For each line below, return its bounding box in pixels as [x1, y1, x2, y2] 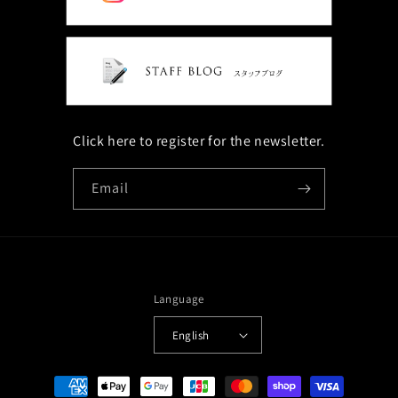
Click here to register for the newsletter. [73, 131, 325, 150]
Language [153, 291, 204, 306]
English [171, 327, 210, 343]
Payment [49, 370, 101, 386]
